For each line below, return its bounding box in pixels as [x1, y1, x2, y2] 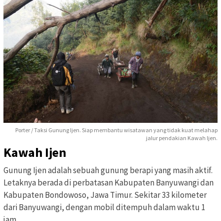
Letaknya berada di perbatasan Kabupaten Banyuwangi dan [3, 177, 214, 188]
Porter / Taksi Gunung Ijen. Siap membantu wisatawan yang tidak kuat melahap [15, 126, 218, 134]
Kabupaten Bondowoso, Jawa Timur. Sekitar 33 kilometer [3, 189, 207, 200]
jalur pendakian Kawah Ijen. [146, 134, 218, 142]
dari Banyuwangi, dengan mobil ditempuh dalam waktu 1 [3, 201, 205, 213]
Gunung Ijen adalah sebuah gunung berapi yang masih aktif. [3, 164, 213, 176]
